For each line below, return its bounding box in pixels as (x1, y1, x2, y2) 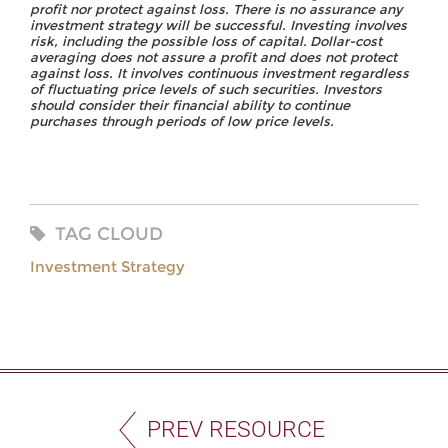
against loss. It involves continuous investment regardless (30, 65, 409, 82)
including (61, 33, 123, 50)
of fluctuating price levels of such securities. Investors (30, 81, 382, 98)
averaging (30, 49, 96, 66)
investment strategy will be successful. (30, 17, 286, 34)
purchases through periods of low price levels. (30, 113, 334, 130)
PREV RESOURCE (147, 416, 325, 444)
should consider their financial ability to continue (30, 97, 350, 114)
